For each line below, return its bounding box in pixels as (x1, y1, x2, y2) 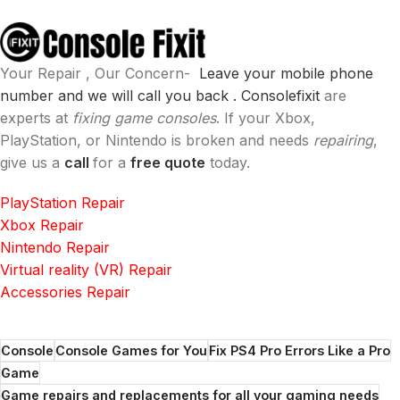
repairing (313, 131, 373, 150)
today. (205, 154, 250, 172)
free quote (130, 154, 205, 172)
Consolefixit (241, 87, 324, 105)
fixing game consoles (72, 109, 216, 128)
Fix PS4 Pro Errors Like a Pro (209, 343, 390, 359)
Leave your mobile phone (199, 64, 373, 83)
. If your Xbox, (216, 109, 315, 128)
